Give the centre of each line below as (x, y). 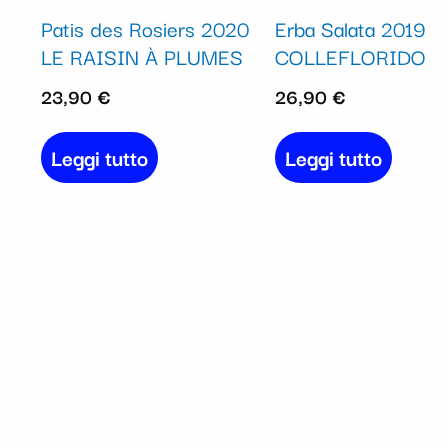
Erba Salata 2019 (350, 27)
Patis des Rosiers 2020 (144, 27)
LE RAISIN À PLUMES (141, 55)
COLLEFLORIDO (350, 55)
